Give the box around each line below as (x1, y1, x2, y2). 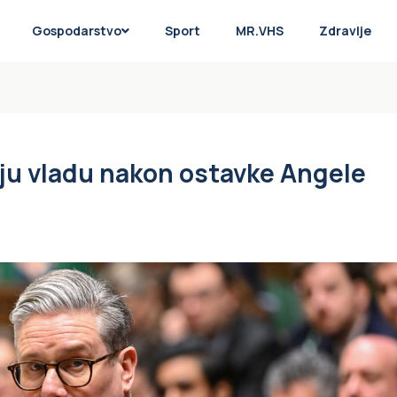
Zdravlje (318, 22, 371, 39)
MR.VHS (235, 22, 284, 39)
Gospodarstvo (31, 22, 121, 39)
